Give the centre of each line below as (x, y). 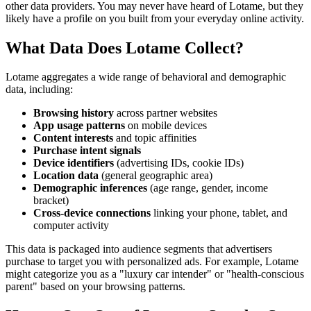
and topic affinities (155, 138)
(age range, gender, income (208, 188)
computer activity (71, 226)
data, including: (39, 90)
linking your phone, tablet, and (219, 213)
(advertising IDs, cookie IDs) (179, 163)
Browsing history (74, 113)
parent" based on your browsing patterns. (95, 287)
